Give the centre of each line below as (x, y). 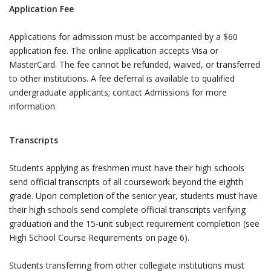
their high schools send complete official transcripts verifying (127, 210)
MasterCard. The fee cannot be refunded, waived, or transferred (135, 64)
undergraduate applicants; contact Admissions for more (118, 92)
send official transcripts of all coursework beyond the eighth (126, 182)
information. (33, 106)
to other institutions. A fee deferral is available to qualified (122, 78)
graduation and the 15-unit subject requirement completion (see (134, 224)
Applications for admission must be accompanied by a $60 (123, 37)
